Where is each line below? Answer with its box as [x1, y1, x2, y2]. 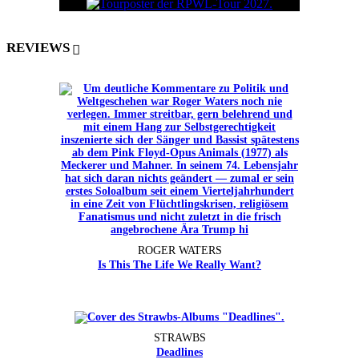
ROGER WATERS [137, 244, 222, 256]
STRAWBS [153, 331, 206, 344]
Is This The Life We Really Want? [98, 258, 261, 271]
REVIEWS [6, 40, 70, 56]
